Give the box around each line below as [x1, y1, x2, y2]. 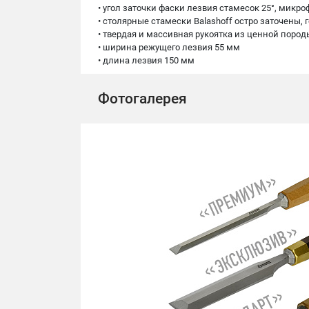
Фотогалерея [98, 90, 187, 107]
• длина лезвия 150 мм [98, 55, 195, 66]
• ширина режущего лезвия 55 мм [98, 42, 240, 52]
